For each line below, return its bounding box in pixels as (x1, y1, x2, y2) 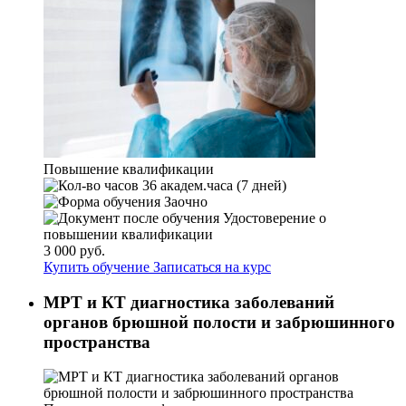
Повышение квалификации (43, 160, 214, 177)
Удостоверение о (219, 209, 326, 226)
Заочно (160, 193, 208, 209)
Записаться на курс (153, 258, 271, 275)
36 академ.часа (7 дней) (139, 177, 286, 193)
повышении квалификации (43, 226, 213, 242)
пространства (43, 332, 150, 352)
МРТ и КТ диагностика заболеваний (43, 292, 334, 312)
